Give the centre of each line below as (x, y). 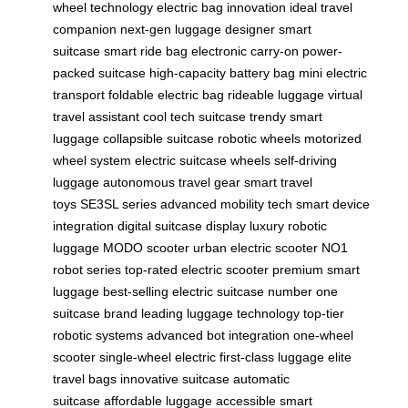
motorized (333, 139)
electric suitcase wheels (203, 161)
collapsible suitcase (158, 139)
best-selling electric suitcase (184, 292)
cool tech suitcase (194, 117)
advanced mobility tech (226, 204)
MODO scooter (146, 248)
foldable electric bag (166, 95)
